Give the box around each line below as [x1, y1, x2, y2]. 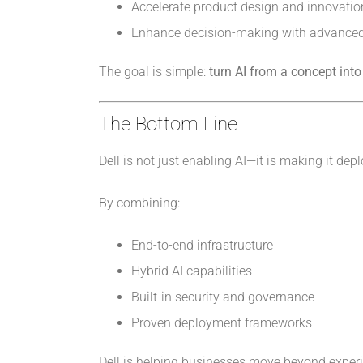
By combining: [98, 195, 180, 211]
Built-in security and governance [130, 289, 314, 305]
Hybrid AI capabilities [130, 263, 252, 280]
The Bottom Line [98, 113, 237, 136]
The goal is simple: [98, 64, 209, 80]
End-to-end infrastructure [130, 237, 273, 254]
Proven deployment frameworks [130, 315, 312, 331]
